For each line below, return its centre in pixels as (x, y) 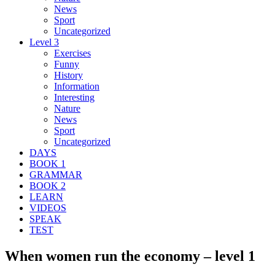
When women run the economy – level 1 (130, 256)
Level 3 (44, 42)
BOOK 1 (48, 163)
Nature (67, 108)
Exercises (72, 53)
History (68, 75)
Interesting (74, 97)
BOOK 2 (48, 185)
